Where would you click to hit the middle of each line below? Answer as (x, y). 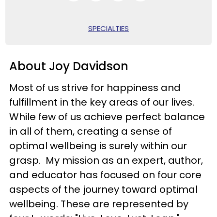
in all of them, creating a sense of (91, 131)
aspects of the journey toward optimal (104, 189)
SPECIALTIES (108, 28)
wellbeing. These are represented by (99, 204)
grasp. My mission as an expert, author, (106, 160)
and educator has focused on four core (106, 175)
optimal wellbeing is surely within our (98, 146)
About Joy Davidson (69, 66)
